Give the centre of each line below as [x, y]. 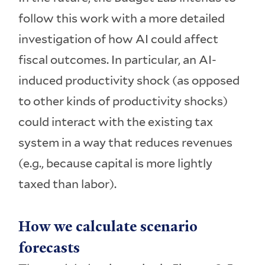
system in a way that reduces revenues [126, 143]
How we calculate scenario [108, 227]
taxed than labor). [68, 184]
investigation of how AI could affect [119, 39]
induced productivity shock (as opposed [129, 81]
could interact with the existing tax [116, 122]
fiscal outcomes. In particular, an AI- [118, 60]
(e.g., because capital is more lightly [116, 164]
